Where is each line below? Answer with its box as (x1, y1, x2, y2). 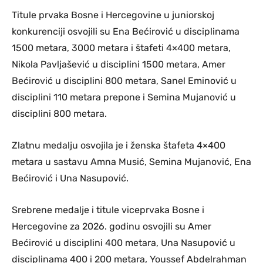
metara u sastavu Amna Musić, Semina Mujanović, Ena (12, 156, 251, 167)
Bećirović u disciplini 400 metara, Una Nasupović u (12, 237, 235, 248)
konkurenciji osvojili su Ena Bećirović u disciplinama (12, 25, 240, 37)
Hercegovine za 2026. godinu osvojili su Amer (12, 220, 211, 232)
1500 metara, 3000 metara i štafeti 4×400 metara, (12, 42, 231, 53)
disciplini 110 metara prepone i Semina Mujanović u (12, 91, 236, 103)
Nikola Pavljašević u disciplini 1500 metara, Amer (12, 58, 225, 70)
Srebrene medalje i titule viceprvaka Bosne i (12, 204, 204, 215)
